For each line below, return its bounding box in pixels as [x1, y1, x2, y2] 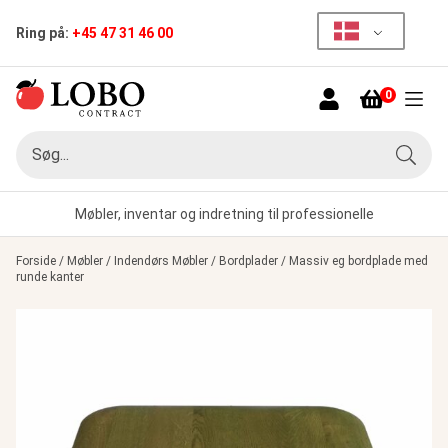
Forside [16, 254, 56, 268]
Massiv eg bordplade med [289, 254, 428, 268]
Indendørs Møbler [114, 254, 208, 268]
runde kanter [16, 270, 84, 284]
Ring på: [16, 25, 72, 41]
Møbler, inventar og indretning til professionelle [74, 206, 374, 222]
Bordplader [219, 254, 278, 268]
